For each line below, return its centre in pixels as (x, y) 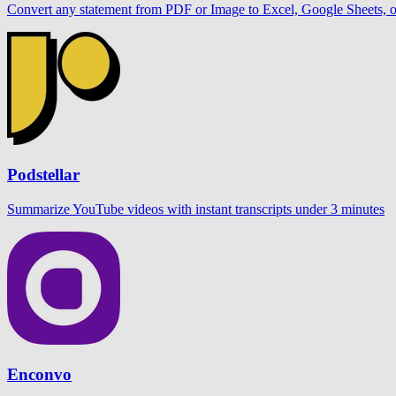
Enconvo (39, 374)
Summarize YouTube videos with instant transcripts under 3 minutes (196, 209)
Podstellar (43, 175)
